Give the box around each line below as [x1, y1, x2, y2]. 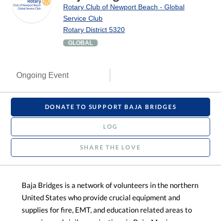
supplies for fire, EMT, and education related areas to [22, 205, 192, 215]
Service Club [63, 14, 103, 23]
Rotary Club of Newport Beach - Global [63, 3, 184, 11]
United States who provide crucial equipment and [22, 193, 180, 202]
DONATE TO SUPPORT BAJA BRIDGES [44, 103, 177, 111]
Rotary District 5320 [63, 26, 125, 34]
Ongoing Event [16, 71, 69, 80]
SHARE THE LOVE [80, 144, 141, 151]
